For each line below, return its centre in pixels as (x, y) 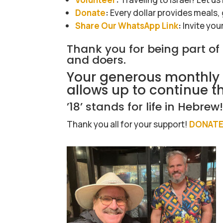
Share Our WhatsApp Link (127, 26)
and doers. (97, 60)
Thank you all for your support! (128, 124)
